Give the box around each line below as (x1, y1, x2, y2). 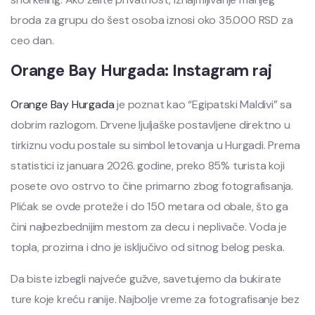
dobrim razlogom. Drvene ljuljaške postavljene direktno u (11, 117, 290, 133)
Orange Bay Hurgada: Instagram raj (11, 60, 272, 82)
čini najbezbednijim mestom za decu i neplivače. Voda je (11, 219, 287, 235)
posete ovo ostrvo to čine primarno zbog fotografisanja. (11, 179, 294, 194)
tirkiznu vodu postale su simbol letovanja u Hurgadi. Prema (11, 138, 300, 153)
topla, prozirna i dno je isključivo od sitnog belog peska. (11, 240, 285, 255)
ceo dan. (11, 33, 54, 49)
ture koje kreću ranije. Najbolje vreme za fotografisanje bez (11, 292, 300, 307)
